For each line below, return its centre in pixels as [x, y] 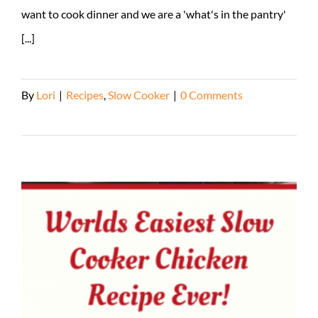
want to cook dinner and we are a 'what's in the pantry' [154, 14]
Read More [48, 119]
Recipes [85, 95]
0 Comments [212, 95]
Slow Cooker [139, 95]
